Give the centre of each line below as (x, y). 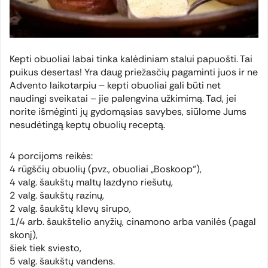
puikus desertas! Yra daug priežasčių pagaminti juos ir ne (134, 72)
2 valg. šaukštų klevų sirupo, (70, 209)
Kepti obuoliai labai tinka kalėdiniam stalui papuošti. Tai (131, 59)
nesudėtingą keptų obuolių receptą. (87, 125)
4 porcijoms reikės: (51, 156)
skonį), (24, 235)
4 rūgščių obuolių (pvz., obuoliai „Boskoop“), (106, 169)
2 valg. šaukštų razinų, (57, 196)
